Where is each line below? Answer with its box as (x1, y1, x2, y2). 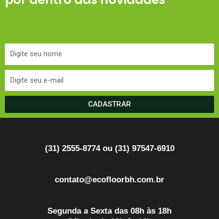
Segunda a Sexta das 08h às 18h (47, 206, 172, 216)
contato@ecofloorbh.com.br (55, 175, 164, 184)
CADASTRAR (88, 100, 131, 109)
